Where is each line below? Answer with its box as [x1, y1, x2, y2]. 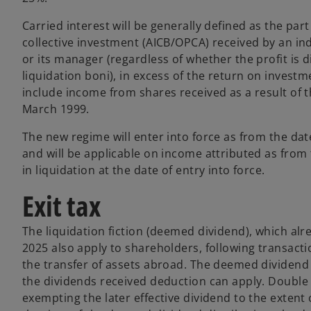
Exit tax [22, 186, 101, 225]
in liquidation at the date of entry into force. [22, 162, 265, 178]
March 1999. [22, 101, 90, 117]
